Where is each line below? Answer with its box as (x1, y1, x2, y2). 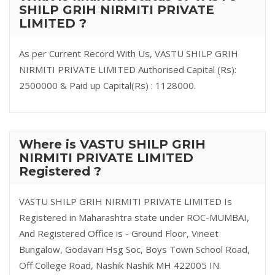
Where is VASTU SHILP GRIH (19, 137, 206, 152)
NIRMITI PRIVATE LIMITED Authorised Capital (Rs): (19, 63, 236, 76)
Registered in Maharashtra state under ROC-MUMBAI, (19, 211, 249, 223)
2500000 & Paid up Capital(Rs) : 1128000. (19, 79, 196, 91)
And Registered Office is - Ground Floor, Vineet (19, 227, 219, 239)
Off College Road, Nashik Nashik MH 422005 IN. (19, 259, 221, 271)
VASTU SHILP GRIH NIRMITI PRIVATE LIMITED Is (19, 195, 232, 207)
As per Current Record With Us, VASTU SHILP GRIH (19, 47, 238, 60)
